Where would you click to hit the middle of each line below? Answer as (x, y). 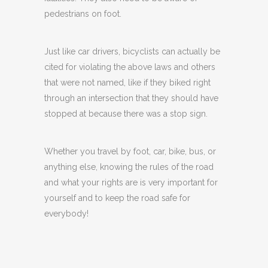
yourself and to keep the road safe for (117, 198)
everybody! (66, 214)
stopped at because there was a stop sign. (126, 114)
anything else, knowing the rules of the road (129, 167)
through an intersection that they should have (131, 98)
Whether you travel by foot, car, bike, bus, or (130, 152)
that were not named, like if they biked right (127, 83)
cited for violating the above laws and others (130, 67)
